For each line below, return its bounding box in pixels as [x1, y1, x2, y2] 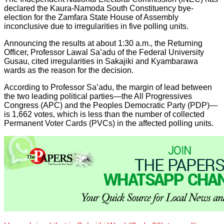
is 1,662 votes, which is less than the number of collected [4, 110, 204, 119]
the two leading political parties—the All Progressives [4, 92, 192, 101]
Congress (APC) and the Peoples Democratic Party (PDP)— [4, 101, 217, 110]
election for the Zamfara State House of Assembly [4, 13, 178, 22]
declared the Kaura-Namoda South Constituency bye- [4, 4, 193, 13]
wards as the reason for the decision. [4, 66, 133, 75]
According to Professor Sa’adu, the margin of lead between [4, 83, 212, 92]
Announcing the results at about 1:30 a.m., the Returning [4, 39, 202, 48]
